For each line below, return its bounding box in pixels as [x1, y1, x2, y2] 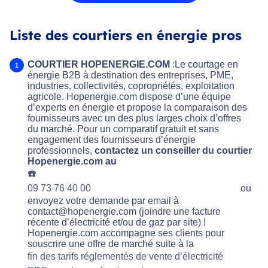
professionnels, [28, 145, 95, 156]
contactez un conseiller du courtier [95, 145, 252, 156]
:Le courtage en [170, 59, 238, 69]
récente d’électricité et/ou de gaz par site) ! [28, 217, 206, 227]
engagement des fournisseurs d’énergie [28, 134, 196, 145]
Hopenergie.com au [28, 156, 117, 166]
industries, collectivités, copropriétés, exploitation [28, 80, 234, 91]
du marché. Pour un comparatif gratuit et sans [28, 123, 219, 134]
